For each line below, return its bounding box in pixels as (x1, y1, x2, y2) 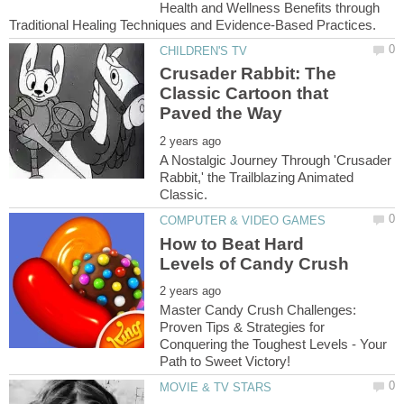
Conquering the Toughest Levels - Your (160, 336, 388, 353)
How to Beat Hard (160, 234, 305, 253)
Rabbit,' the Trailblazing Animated (160, 170, 354, 186)
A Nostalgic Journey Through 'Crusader (160, 152, 392, 169)
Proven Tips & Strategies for (160, 319, 326, 335)
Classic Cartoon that (160, 84, 329, 104)
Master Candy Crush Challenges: (160, 302, 357, 318)
